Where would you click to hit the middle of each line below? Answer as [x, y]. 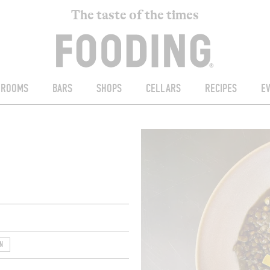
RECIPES [221, 89]
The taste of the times [135, 15]
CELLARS [163, 89]
